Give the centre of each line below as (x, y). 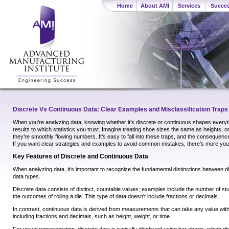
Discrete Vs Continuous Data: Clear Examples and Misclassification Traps (120, 110)
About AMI (155, 6)
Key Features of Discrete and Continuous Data (81, 157)
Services (189, 6)
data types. (27, 177)
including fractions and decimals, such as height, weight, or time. (92, 216)
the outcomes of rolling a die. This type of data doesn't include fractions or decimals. (116, 197)
